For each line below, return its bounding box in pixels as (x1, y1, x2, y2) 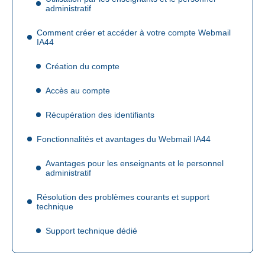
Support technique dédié (46, 225, 137, 235)
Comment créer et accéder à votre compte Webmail (37, 27, 231, 37)
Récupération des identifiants (46, 109, 154, 119)
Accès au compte (46, 85, 110, 95)
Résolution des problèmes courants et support (37, 192, 209, 202)
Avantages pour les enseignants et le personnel (46, 158, 224, 168)
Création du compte (46, 61, 119, 71)
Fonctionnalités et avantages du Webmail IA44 (37, 134, 211, 144)
